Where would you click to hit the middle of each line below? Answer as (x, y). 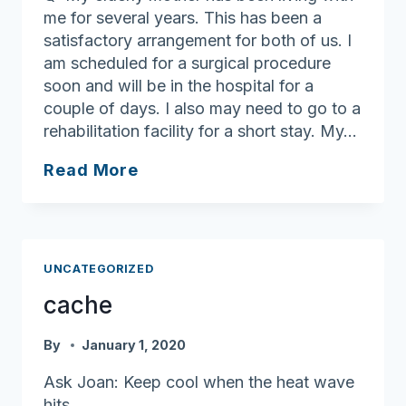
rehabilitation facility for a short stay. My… (200, 130)
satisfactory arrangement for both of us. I (198, 40)
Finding (171, 169)
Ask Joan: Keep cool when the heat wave (199, 382)
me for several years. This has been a (183, 17)
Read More (92, 169)
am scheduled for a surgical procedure (187, 63)
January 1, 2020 (134, 344)
